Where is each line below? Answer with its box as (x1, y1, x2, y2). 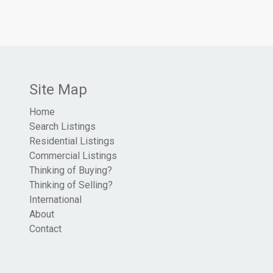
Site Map (29, 81, 87, 98)
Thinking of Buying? (29, 165, 112, 176)
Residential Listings (29, 135, 115, 147)
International (29, 194, 82, 205)
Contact (29, 223, 62, 235)
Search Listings (29, 121, 96, 132)
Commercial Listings (29, 150, 117, 161)
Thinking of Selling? (29, 179, 113, 191)
